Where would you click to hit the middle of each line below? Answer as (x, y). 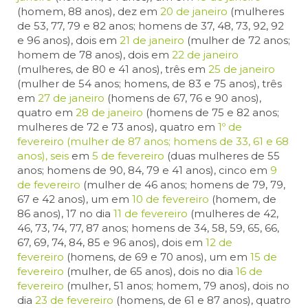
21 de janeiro (152, 41)
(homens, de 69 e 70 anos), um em (157, 257)
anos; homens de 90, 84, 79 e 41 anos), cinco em (144, 170)
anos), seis (44, 156)
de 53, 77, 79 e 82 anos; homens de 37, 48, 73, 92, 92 (151, 26)
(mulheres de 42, (234, 214)
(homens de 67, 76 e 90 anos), (183, 98)
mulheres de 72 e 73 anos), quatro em (118, 127)
